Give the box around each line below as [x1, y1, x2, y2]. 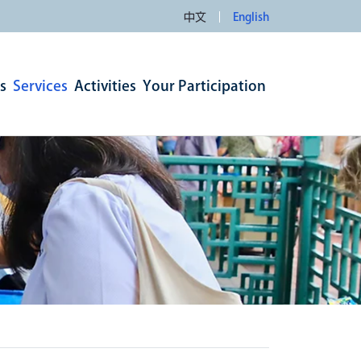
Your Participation [143, 77, 266, 93]
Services [13, 77, 68, 93]
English [233, 11, 269, 23]
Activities [74, 77, 136, 93]
